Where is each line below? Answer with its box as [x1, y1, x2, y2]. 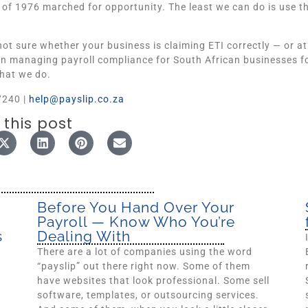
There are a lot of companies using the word [37, 246, 252, 258]
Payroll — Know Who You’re [37, 213, 235, 231]
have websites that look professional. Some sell [37, 275, 269, 287]
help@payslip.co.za [29, 93, 124, 104]
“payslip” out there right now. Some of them [37, 261, 250, 272]
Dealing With [37, 228, 131, 245]
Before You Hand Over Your [37, 199, 234, 217]
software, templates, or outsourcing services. [37, 289, 259, 301]
